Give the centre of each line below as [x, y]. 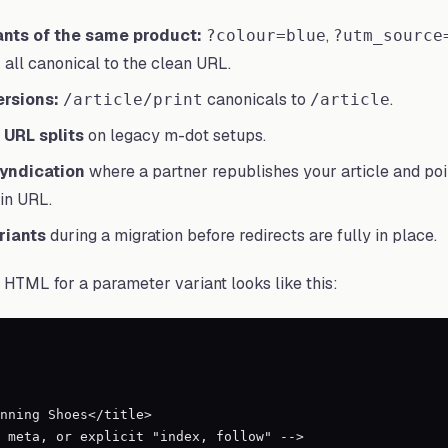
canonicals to [256, 99]
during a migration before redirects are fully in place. [241, 235]
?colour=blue [266, 35]
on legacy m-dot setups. [175, 135]
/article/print [133, 99]
